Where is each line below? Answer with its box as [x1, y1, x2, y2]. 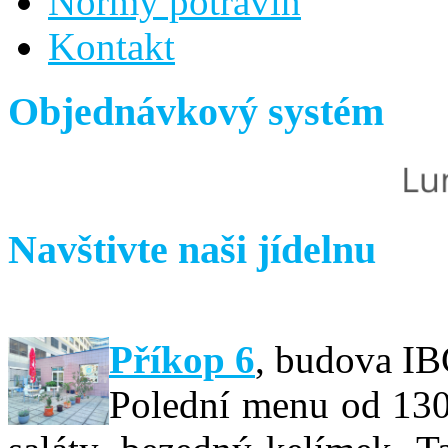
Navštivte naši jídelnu [8, 227, 376, 273]
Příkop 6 [109, 338, 255, 381]
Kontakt [48, 25, 175, 69]
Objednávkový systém [8, 88, 384, 134]
